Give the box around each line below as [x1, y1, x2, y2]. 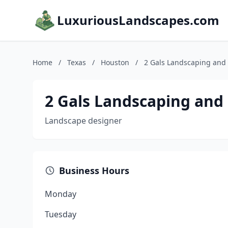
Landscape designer [45, 115, 122, 126]
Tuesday [45, 209, 76, 220]
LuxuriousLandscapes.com [57, 12, 219, 28]
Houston [101, 58, 129, 67]
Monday [45, 188, 76, 199]
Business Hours [59, 164, 129, 177]
